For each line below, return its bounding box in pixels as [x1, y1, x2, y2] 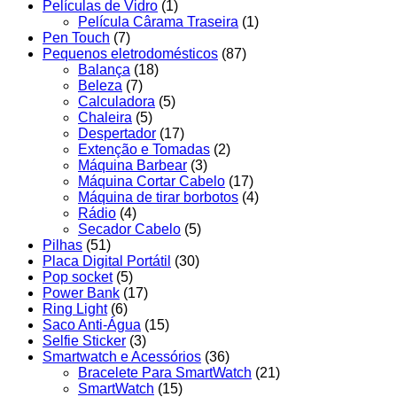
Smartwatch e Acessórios [43, 348, 201, 364]
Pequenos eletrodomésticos [43, 45, 218, 61]
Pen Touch [43, 29, 110, 45]
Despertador [78, 125, 156, 141]
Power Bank [43, 284, 120, 300]
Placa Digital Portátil [43, 253, 171, 269]
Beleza [78, 77, 122, 93]
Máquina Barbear [78, 157, 187, 173]
